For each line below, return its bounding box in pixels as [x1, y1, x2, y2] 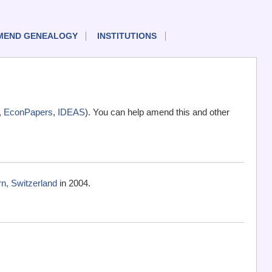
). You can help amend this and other [85, 107, 229, 118]
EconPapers [4, 107, 53, 118]
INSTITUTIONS [97, 32, 157, 41]
